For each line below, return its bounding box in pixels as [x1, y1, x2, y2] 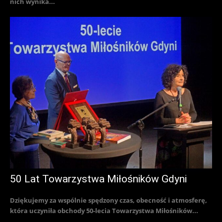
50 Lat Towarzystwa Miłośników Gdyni [10, 173, 187, 185]
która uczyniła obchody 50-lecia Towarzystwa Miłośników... [10, 206, 198, 216]
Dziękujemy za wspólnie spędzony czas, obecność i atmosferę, [10, 196, 207, 205]
